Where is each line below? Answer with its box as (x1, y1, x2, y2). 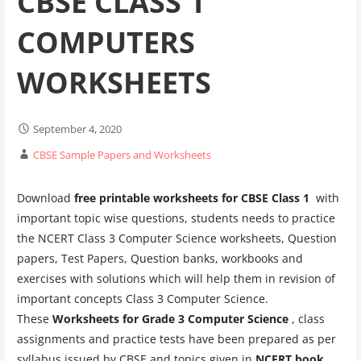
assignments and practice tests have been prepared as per (16, 331, 336, 347)
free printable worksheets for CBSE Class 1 (73, 190, 313, 206)
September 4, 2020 (32, 122, 122, 137)
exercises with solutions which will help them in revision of (16, 271, 335, 287)
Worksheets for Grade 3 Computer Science (52, 311, 292, 327)
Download (16, 190, 74, 206)
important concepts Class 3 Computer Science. (16, 291, 268, 307)
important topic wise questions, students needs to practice (16, 210, 335, 226)
